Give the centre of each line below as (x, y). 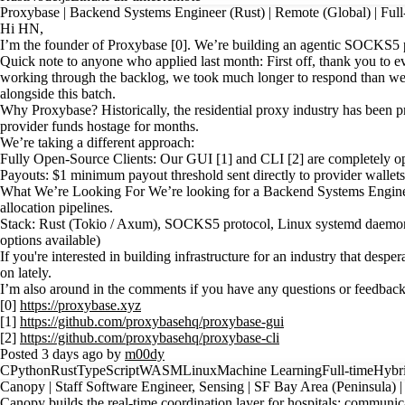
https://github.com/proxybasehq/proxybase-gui (152, 321)
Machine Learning (269, 370)
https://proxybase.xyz (80, 305)
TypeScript (108, 370)
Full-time (348, 370)
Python (30, 370)
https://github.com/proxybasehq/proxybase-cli (150, 338)
